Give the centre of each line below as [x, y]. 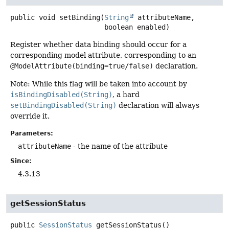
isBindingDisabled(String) [61, 95]
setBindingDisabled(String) [63, 106]
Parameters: [32, 133]
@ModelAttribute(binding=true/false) [82, 66]
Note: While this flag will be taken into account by [99, 84]
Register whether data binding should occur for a [98, 44]
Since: [21, 161]
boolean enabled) [137, 27]
